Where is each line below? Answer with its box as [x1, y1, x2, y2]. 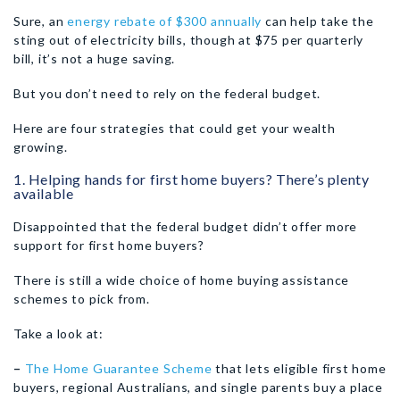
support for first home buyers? [13, 237, 205, 253]
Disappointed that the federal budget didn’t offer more [13, 219, 358, 234]
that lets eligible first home [212, 361, 387, 376]
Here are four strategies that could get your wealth [13, 121, 336, 136]
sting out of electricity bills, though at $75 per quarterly [13, 32, 364, 47]
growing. [13, 139, 68, 154]
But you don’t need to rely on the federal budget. [13, 86, 321, 101]
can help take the [262, 13, 374, 29]
